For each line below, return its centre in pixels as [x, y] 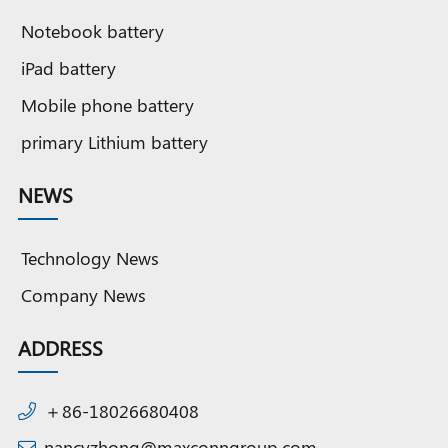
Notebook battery [92, 31]
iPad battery [68, 68]
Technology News [90, 257]
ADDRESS [60, 347]
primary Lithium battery [114, 142]
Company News [83, 294]
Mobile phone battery [107, 105]
